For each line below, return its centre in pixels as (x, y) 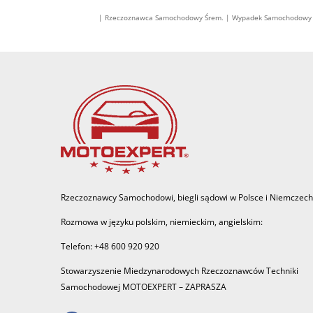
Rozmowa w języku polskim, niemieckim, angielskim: (162, 221)
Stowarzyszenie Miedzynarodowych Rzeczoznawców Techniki (180, 270)
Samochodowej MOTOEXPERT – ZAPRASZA (144, 286)
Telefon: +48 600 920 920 (110, 246)
